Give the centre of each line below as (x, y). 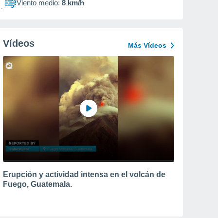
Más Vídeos (147, 45)
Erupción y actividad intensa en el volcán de (84, 174)
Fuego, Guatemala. (37, 184)
